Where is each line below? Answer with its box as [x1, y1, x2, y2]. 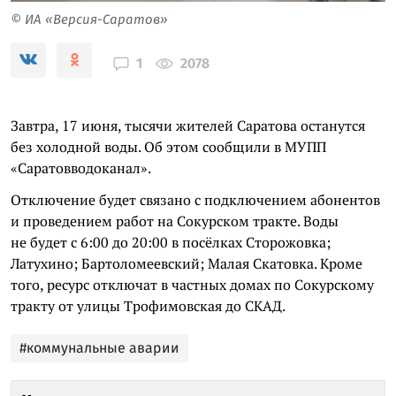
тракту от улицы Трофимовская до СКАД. [11, 295, 286, 316]
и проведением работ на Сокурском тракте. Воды [11, 210, 339, 231]
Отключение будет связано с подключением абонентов [11, 189, 380, 209]
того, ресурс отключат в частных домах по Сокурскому [11, 274, 374, 294]
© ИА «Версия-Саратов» [11, 11, 168, 27]
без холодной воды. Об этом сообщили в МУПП [11, 136, 326, 156]
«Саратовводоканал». [11, 157, 151, 178]
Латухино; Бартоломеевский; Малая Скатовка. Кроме [11, 253, 362, 273]
